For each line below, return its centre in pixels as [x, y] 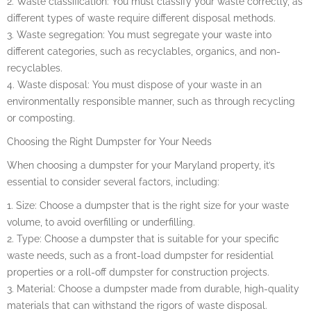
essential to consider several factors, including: [113, 182]
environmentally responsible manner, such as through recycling [151, 101]
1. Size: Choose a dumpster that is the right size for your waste [148, 205]
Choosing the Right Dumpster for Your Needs [109, 141]
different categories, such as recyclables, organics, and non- [144, 51]
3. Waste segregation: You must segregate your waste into [139, 34]
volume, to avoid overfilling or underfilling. [101, 222]
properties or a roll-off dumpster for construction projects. [138, 272]
